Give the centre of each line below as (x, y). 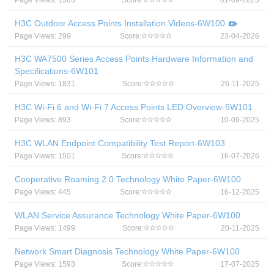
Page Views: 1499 (45, 228)
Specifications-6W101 (57, 71)
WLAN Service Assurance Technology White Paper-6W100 (128, 215)
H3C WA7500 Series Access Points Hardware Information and (134, 59)
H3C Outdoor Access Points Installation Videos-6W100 (120, 23)
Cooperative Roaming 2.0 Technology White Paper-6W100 (128, 179)
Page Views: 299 (43, 36)
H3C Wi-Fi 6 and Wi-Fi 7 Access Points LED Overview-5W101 (134, 107)
